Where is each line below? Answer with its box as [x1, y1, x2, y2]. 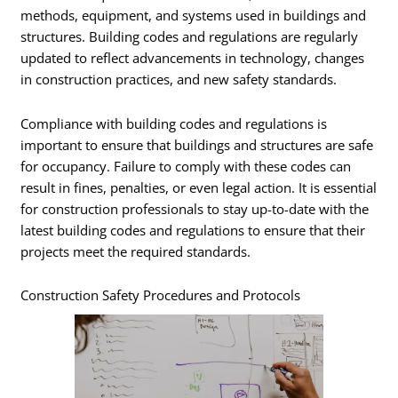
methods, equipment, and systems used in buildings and [20, 6, 367, 25]
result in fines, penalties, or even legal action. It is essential [20, 178, 378, 196]
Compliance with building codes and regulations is [20, 114, 328, 132]
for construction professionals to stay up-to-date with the [20, 199, 370, 218]
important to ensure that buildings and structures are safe [20, 135, 374, 154]
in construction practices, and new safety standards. [20, 70, 338, 89]
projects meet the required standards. [20, 242, 251, 260]
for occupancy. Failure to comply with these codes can [20, 156, 352, 175]
